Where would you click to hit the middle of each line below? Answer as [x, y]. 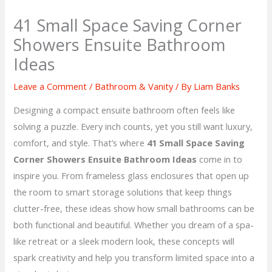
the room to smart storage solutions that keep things [123, 192]
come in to [220, 159]
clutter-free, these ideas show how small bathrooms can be [134, 208]
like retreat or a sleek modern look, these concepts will [124, 241]
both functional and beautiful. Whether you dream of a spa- [134, 224]
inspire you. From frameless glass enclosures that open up [131, 175]
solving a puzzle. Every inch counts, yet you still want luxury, [133, 126]
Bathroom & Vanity [134, 87]
